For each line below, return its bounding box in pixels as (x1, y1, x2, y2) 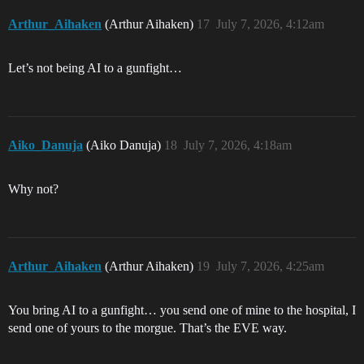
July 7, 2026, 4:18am (184, 137, 292, 152)
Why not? (8, 181, 58, 196)
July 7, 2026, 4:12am (216, 16, 324, 31)
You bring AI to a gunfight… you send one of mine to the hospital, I (8, 302, 356, 317)
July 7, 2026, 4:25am (216, 258, 324, 273)
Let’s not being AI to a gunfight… (8, 60, 182, 75)
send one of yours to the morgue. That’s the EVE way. (8, 320, 287, 335)
